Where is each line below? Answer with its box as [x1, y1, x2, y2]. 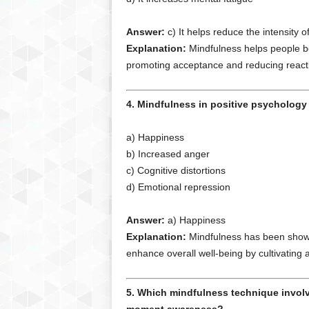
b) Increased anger [126, 148, 210, 159]
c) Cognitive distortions [126, 165, 226, 176]
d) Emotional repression [126, 181, 230, 192]
